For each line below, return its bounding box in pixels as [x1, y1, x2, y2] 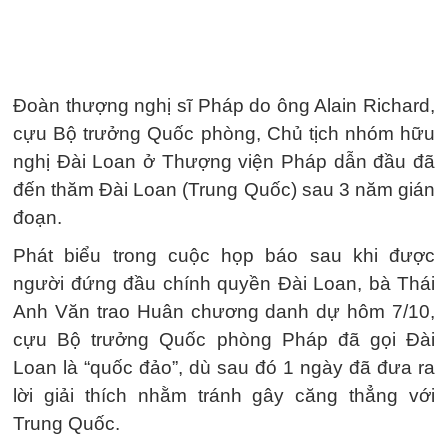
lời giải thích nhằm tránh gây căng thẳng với [13, 385, 435, 406]
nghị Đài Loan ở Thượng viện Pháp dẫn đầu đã [13, 151, 435, 172]
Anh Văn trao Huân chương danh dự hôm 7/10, [13, 301, 435, 322]
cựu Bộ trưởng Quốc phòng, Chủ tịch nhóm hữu [13, 123, 435, 144]
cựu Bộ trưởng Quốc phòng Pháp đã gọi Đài [13, 329, 435, 350]
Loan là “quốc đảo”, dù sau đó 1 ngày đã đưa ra [13, 357, 435, 378]
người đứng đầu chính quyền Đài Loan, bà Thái [13, 273, 435, 294]
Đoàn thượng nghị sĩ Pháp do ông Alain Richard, [13, 95, 435, 116]
